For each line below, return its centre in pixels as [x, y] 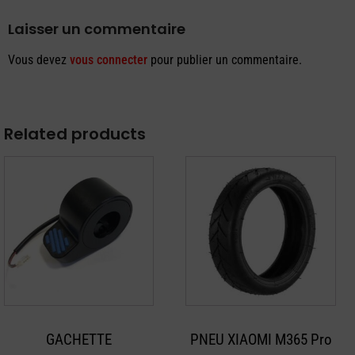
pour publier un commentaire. [225, 59]
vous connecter [109, 59]
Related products [75, 134]
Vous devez [39, 59]
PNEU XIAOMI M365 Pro [261, 339]
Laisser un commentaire [97, 29]
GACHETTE [79, 339]
